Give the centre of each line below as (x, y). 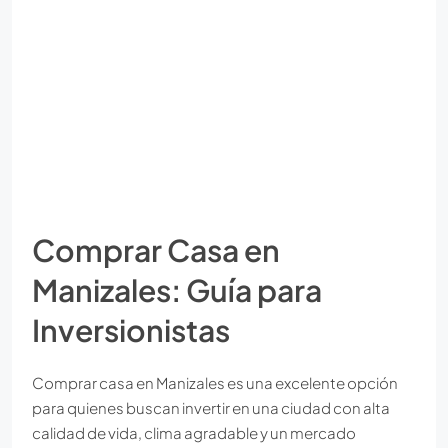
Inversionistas (131, 330)
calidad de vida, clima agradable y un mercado (194, 433)
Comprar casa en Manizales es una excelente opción (215, 383)
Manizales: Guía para (177, 290)
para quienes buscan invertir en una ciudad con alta (211, 408)
